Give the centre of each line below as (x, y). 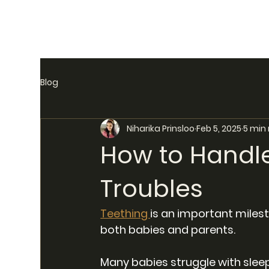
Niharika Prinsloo (161, 128)
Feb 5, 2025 (219, 128)
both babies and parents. (169, 230)
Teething (125, 214)
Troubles (152, 189)
